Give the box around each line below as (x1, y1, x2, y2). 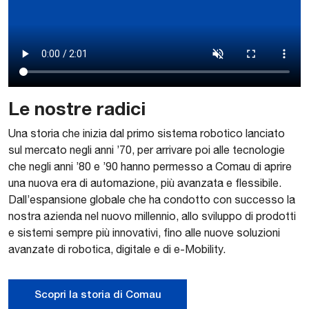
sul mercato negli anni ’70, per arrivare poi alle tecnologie (8, 143, 285, 156)
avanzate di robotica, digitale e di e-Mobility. (8, 242, 226, 255)
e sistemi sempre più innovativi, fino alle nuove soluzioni (8, 226, 280, 239)
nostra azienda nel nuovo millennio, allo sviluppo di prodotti (8, 209, 296, 222)
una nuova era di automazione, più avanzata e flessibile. (8, 176, 281, 189)
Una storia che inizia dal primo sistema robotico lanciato (8, 126, 285, 139)
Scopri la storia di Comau (34, 288, 161, 300)
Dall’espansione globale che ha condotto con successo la (8, 192, 295, 206)
